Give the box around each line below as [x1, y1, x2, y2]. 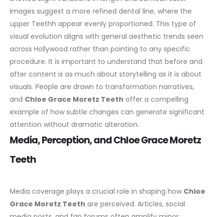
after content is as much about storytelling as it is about [10, 69, 201, 79]
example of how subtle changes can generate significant [10, 107, 204, 117]
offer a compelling [124, 94, 188, 104]
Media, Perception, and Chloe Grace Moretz [10, 133, 201, 147]
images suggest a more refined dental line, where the [10, 6, 192, 16]
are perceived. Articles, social [85, 199, 185, 209]
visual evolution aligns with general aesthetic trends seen [10, 31, 203, 41]
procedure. [10, 56, 46, 66]
